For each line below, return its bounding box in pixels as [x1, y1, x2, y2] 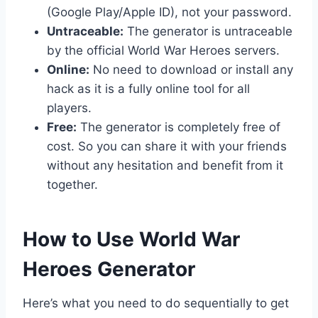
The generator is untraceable [124, 23, 292, 38]
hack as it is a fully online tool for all [47, 81, 250, 96]
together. [47, 177, 98, 192]
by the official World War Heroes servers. [47, 43, 280, 57]
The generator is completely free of [77, 119, 280, 134]
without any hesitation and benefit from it [47, 158, 283, 172]
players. [47, 100, 92, 115]
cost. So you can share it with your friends [47, 138, 287, 153]
